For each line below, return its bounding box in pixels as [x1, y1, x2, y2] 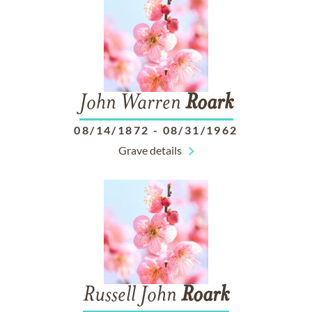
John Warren [79, 93, 185, 115]
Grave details [118, 143, 182, 157]
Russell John [83, 285, 181, 307]
